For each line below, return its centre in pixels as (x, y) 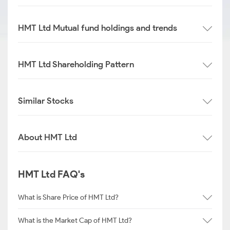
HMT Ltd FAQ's (51, 174)
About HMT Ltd (47, 137)
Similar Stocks (46, 101)
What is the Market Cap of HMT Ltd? (75, 220)
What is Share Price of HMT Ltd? (68, 197)
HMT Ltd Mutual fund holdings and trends (98, 28)
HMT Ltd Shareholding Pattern (76, 64)
